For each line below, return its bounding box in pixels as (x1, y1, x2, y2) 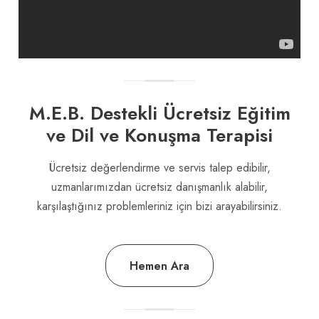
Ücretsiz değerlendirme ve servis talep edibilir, (48, 159, 271, 176)
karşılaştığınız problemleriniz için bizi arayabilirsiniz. (37, 197, 282, 214)
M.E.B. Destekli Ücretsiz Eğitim (28, 99, 291, 127)
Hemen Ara (130, 258, 189, 275)
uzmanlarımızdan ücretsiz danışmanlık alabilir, (51, 178, 268, 195)
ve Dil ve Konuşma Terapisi (46, 121, 273, 149)
